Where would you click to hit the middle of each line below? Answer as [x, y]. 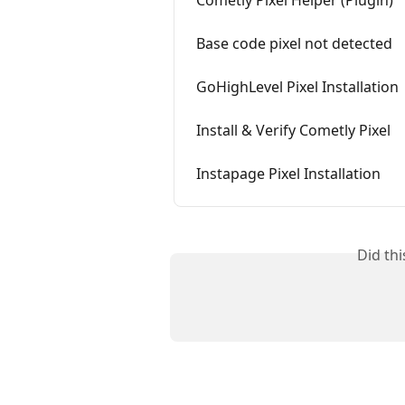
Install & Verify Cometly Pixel [293, 131]
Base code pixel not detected [294, 44]
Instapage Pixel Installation [288, 174]
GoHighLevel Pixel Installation [297, 87]
